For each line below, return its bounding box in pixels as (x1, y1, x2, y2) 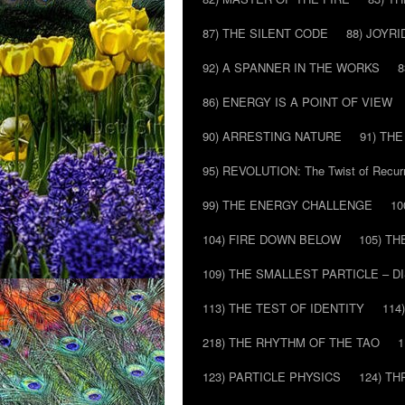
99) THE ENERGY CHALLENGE (202, 196, 372, 213)
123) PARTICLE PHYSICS (202, 368, 341, 385)
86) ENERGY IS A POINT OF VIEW (202, 93, 392, 110)
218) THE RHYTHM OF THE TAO (202, 334, 380, 351)
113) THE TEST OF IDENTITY (202, 299, 364, 316)
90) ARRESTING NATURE (202, 127, 342, 145)
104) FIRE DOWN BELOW (202, 231, 341, 248)
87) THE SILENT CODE (202, 24, 328, 42)
